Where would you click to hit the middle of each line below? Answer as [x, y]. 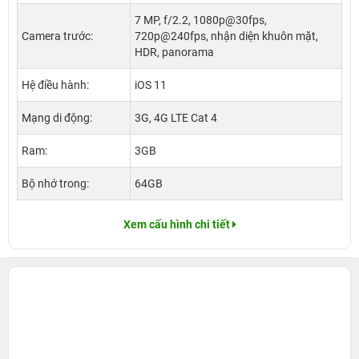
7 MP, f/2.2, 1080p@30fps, [201, 20]
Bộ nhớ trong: [55, 184]
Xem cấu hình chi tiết [176, 225]
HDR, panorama [174, 52]
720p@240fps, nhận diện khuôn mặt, [226, 36]
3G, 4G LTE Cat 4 [176, 118]
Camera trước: [57, 36]
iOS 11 [151, 85]
